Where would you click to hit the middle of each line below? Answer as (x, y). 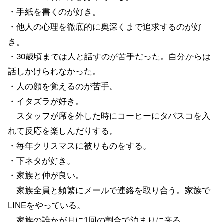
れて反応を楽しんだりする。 (63, 131)
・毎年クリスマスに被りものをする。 (80, 146)
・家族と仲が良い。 (46, 175)
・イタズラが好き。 (46, 101)
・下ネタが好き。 (42, 161)
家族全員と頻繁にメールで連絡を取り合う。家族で (109, 190)
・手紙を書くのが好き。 (54, 12)
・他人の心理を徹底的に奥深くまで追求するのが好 (105, 27)
